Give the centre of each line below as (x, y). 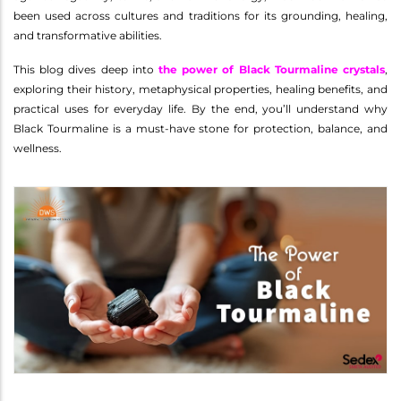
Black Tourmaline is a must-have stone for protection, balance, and (200, 128)
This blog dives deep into (86, 69)
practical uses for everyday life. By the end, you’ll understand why (200, 108)
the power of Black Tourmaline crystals (272, 69)
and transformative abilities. (88, 35)
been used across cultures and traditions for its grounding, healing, (200, 15)
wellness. (38, 148)
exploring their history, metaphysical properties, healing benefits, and (200, 89)
